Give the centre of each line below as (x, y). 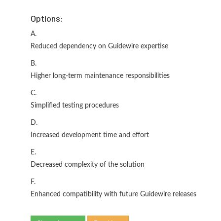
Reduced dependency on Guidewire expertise (99, 46)
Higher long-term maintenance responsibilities (100, 76)
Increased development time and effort (90, 135)
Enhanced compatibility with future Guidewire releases (113, 194)
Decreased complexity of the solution (88, 165)
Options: (47, 18)
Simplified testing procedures (75, 106)
